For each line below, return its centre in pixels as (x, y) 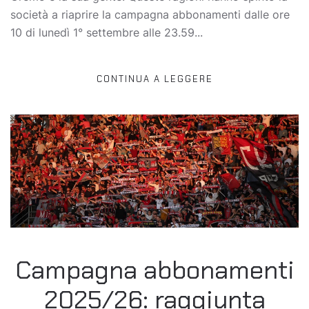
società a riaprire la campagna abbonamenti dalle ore (150, 15)
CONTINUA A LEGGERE (154, 79)
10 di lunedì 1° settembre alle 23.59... (107, 33)
